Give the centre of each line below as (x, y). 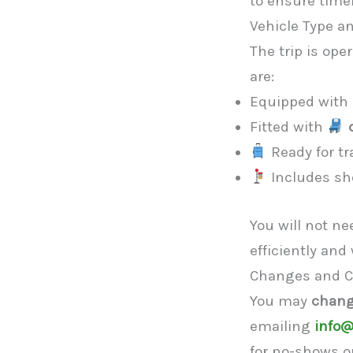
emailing (282, 326)
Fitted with (288, 127)
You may (281, 301)
